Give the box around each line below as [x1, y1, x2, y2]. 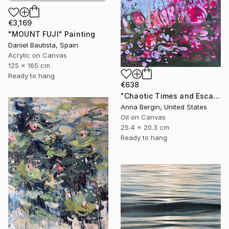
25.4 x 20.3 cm [121, 123, 169, 131]
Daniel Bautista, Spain [8, 41, 78, 50]
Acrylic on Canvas [8, 51, 67, 60]
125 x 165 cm [8, 61, 50, 70]
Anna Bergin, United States [121, 102, 207, 111]
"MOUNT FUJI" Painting [8, 30, 96, 39]
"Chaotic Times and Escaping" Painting [213, 91, 220, 100]
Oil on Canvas [121, 112, 166, 121]
